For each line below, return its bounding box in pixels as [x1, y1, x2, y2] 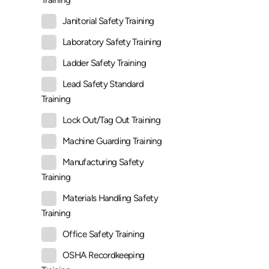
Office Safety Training [62, 229, 144, 240]
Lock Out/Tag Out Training [62, 115, 160, 126]
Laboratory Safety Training [62, 37, 162, 48]
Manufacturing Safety [62, 157, 144, 168]
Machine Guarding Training [62, 136, 162, 147]
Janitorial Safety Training [62, 16, 154, 27]
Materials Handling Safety [62, 193, 158, 204]
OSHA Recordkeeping [62, 250, 145, 261]
